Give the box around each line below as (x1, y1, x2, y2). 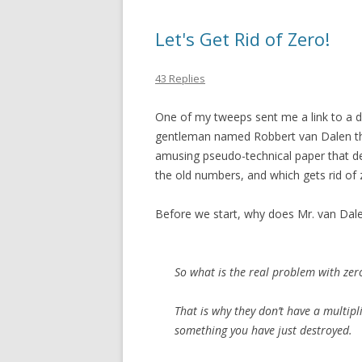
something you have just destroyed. (175, 322, 352, 338)
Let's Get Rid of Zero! (155, 27, 330, 51)
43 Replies (155, 71, 205, 86)
